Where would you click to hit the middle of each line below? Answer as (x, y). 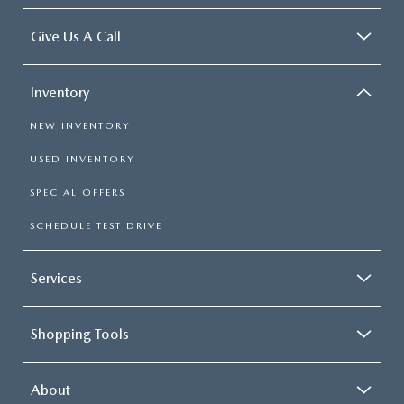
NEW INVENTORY (80, 126)
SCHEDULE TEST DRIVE (96, 226)
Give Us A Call (76, 37)
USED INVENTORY (82, 159)
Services (56, 278)
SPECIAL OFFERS (78, 193)
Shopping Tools (80, 334)
